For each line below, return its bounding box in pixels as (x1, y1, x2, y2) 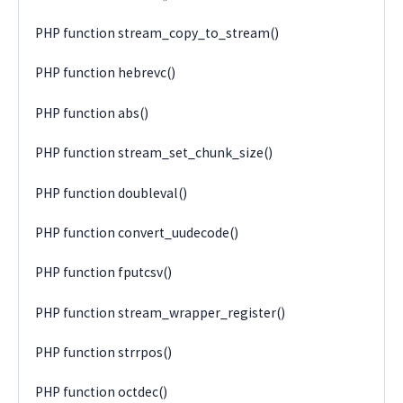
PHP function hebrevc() (35, 64, 176, 82)
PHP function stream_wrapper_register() (35, 303, 286, 321)
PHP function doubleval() (35, 184, 188, 201)
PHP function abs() (35, 103, 149, 121)
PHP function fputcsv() (35, 264, 173, 282)
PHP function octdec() (35, 383, 168, 401)
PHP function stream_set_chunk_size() (35, 144, 273, 162)
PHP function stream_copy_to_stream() (35, 24, 280, 42)
